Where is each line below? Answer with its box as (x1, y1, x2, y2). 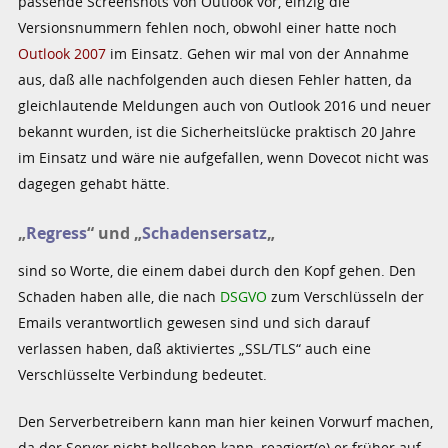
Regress (26, 222, 88, 245)
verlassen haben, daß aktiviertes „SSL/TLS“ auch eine (18, 338, 372, 358)
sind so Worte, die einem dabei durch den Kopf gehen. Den (18, 260, 417, 280)
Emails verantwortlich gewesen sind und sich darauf (18, 312, 371, 332)
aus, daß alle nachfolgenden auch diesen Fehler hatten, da (18, 70, 413, 90)
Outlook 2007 (18, 44, 107, 64)
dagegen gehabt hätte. (18, 174, 171, 194)
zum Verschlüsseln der (267, 286, 425, 306)
